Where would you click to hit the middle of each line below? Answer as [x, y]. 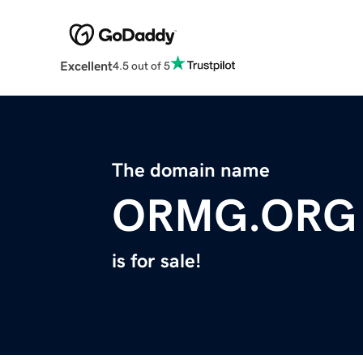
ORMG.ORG [234, 216]
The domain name [191, 171]
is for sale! [156, 261]
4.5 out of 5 [141, 65]
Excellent [86, 66]
